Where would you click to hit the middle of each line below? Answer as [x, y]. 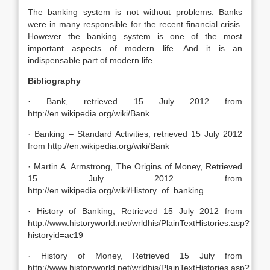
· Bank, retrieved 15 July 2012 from [135, 101]
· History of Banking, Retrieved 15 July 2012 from [135, 211]
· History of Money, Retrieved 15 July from [135, 256]
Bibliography [54, 81]
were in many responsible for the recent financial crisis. [135, 24]
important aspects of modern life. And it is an [135, 48]
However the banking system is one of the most [135, 36]
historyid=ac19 [55, 235]
